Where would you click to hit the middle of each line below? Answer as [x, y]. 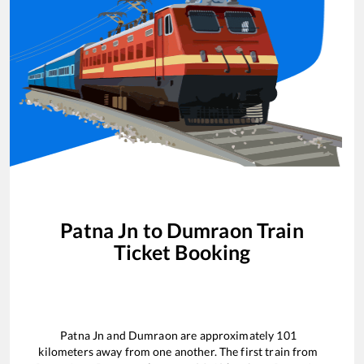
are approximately [227, 335]
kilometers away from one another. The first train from [178, 351]
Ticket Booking [182, 252]
